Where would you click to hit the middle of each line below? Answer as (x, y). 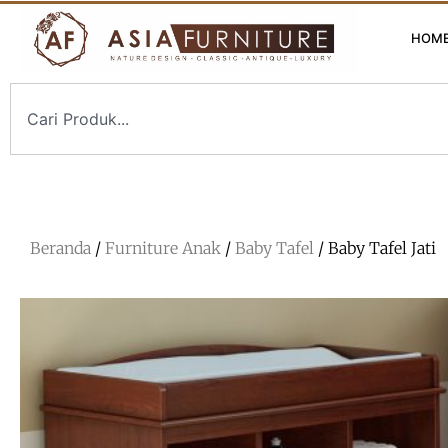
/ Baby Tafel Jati (375, 247)
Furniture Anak (163, 247)
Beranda (60, 247)
